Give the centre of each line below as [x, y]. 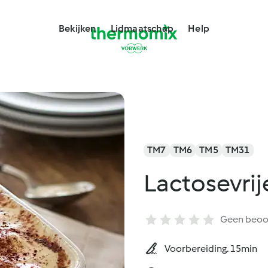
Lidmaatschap [142, 28]
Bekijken [77, 28]
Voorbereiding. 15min [211, 248]
